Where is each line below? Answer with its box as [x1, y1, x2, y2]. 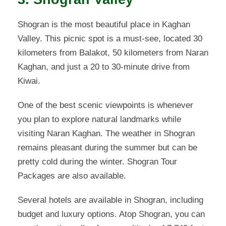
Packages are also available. [18, 171, 126, 181]
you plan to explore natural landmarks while [18, 115, 181, 125]
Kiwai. [18, 76, 40, 86]
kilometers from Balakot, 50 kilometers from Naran [18, 48, 208, 58]
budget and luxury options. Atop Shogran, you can [18, 209, 205, 219]
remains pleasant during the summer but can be [18, 143, 197, 153]
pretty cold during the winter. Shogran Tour [18, 157, 177, 167]
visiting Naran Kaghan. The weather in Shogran [18, 129, 195, 139]
